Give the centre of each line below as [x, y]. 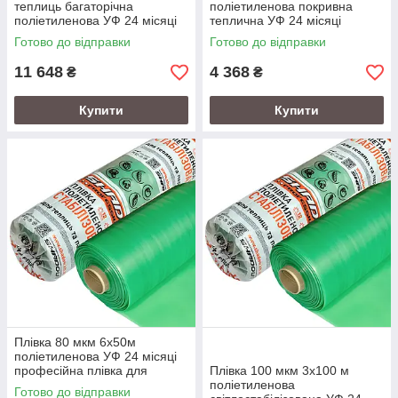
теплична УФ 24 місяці [275, 20]
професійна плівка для [81, 370]
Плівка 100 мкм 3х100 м [279, 370]
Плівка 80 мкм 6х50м [75, 342]
